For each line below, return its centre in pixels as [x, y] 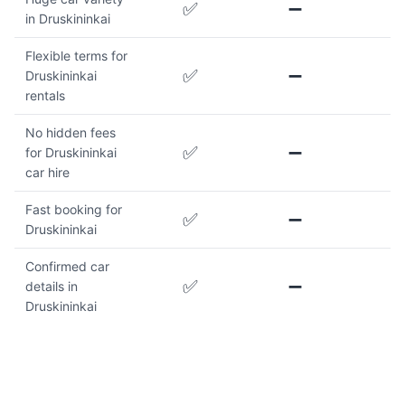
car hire [47, 173]
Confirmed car [67, 267]
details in [52, 287]
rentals [45, 96]
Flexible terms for [76, 56]
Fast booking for [74, 210]
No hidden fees [71, 133]
